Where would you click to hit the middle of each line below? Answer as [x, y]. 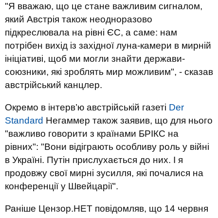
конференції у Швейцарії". [62, 186]
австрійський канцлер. [54, 85]
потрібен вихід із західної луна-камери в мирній [108, 45]
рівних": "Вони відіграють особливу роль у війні [107, 147]
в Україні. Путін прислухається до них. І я [94, 160]
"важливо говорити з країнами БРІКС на [92, 134]
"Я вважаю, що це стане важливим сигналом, [104, 6]
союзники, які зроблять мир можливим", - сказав [109, 72]
